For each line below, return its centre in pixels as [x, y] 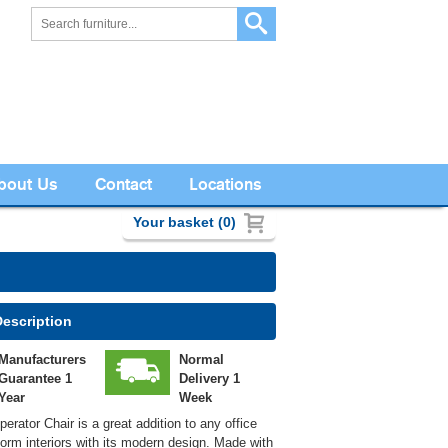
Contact [123, 184]
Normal [202, 360]
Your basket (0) [185, 222]
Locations [225, 184]
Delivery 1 [210, 379]
